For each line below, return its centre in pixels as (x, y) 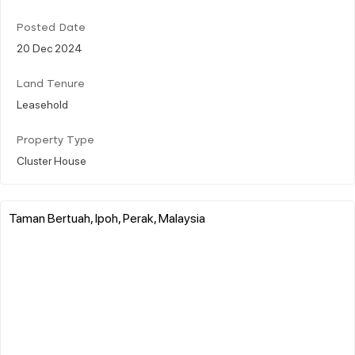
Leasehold (42, 103)
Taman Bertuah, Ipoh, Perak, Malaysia (107, 217)
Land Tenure (51, 84)
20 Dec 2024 (50, 47)
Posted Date (51, 28)
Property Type (55, 140)
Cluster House (52, 160)
